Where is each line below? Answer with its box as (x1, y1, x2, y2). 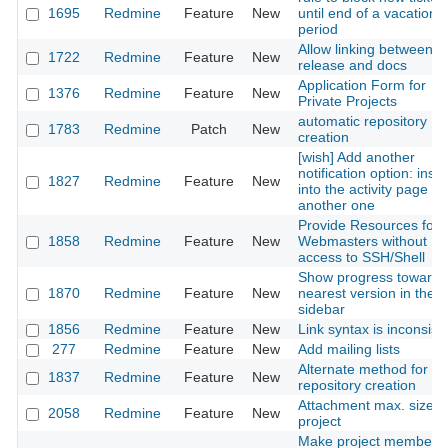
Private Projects (298, 93, 397, 110)
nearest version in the (298, 285, 435, 302)
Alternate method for (298, 361, 428, 378)
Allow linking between (298, 41, 433, 58)
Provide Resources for (298, 217, 439, 234)
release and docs (298, 57, 407, 74)
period (298, 21, 338, 38)
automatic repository (298, 113, 427, 130)
